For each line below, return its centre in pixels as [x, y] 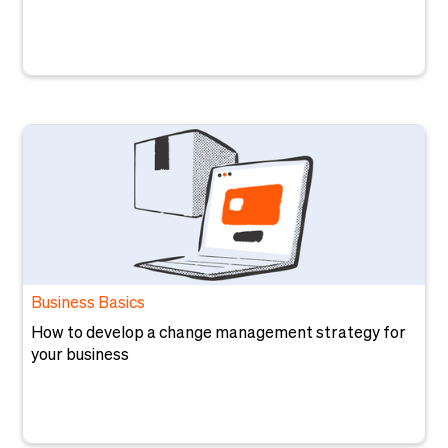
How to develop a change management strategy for [219, 334]
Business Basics [88, 304]
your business [80, 356]
